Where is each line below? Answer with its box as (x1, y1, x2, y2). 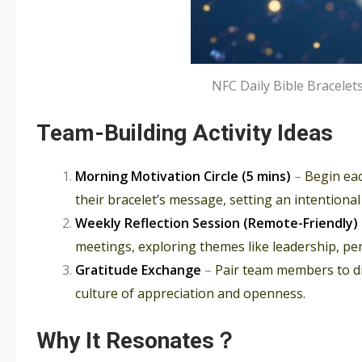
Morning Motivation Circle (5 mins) (75, 167, 291, 186)
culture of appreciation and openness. (75, 284, 305, 303)
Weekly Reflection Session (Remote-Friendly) (75, 214, 358, 233)
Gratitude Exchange (75, 261, 201, 280)
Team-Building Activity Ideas (36, 120, 333, 147)
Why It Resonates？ (36, 327, 237, 355)
